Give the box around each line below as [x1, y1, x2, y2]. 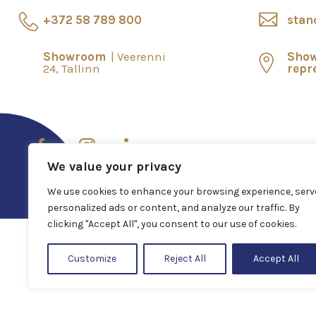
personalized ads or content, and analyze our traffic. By [47, 202, 300, 214]
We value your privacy [47, 159, 181, 174]
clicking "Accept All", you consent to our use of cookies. [47, 218, 296, 230]
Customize [68, 253, 117, 265]
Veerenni [117, 49, 166, 63]
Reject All [164, 253, 206, 265]
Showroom [43, 49, 109, 63]
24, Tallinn [43, 61, 100, 75]
